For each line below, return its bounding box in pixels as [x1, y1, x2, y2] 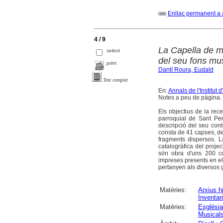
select [107, 48, 120, 54]
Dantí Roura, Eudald [158, 66, 214, 74]
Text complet [103, 77, 128, 83]
